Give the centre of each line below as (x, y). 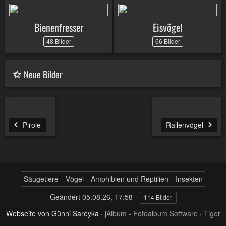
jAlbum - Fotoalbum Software (151, 213)
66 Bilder (167, 41)
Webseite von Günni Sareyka (52, 213)
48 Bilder (59, 41)
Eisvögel (167, 27)
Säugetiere (41, 179)
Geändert (65, 197)
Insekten (189, 179)
